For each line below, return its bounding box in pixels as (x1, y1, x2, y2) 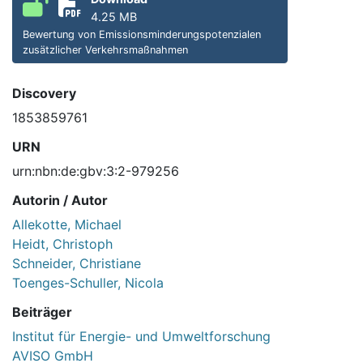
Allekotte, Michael (12, 216, 122, 233)
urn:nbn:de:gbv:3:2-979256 (12, 163, 179, 180)
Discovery (12, 85, 76, 102)
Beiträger (12, 304, 72, 321)
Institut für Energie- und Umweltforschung (12, 328, 271, 345)
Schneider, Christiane (12, 255, 141, 272)
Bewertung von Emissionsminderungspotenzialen (23, 28, 261, 41)
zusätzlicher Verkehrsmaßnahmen (23, 44, 188, 57)
